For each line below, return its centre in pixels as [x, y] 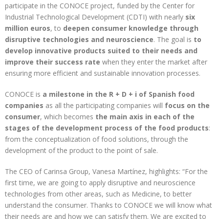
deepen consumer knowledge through [131, 28]
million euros [28, 28]
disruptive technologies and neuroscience [79, 40]
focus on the [187, 106]
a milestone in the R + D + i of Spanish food [119, 94]
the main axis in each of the [145, 117]
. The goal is [174, 40]
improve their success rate [53, 62]
